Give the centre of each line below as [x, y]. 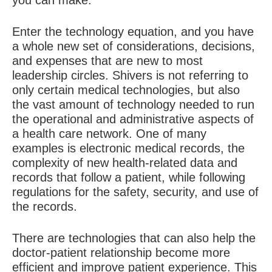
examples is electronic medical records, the [128, 148]
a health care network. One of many [109, 134]
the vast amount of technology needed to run [133, 104]
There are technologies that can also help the [134, 238]
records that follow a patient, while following [129, 177]
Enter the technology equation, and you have [133, 32]
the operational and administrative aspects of [133, 119]
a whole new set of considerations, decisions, [134, 46]
